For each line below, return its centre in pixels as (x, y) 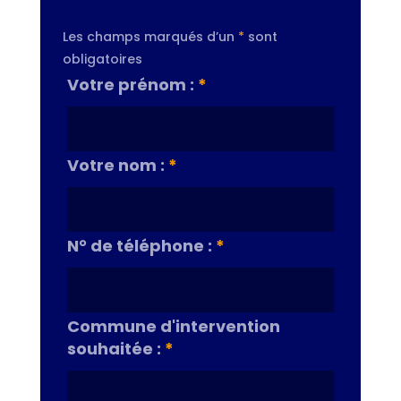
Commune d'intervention (173, 327)
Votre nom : (117, 166)
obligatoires (102, 60)
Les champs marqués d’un (150, 37)
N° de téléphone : (141, 246)
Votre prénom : (132, 85)
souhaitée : (115, 349)
